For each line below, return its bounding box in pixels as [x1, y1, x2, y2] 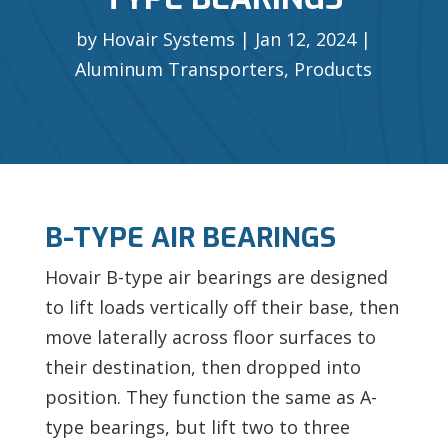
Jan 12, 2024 [255, 26, 357, 51]
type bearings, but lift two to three [44, 414, 350, 439]
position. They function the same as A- [44, 384, 377, 409]
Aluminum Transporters [75, 56, 285, 81]
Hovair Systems [102, 26, 236, 51]
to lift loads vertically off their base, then [44, 294, 399, 319]
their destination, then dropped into [44, 354, 361, 379]
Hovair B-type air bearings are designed [44, 264, 388, 289]
